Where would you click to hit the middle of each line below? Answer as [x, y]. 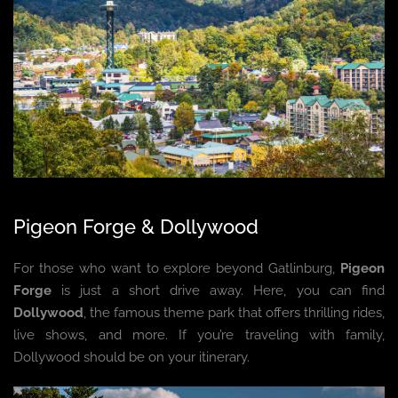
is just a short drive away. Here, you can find [218, 291]
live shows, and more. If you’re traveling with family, [199, 335]
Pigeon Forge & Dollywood [136, 227]
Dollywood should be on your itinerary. [131, 358]
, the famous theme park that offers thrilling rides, [234, 313]
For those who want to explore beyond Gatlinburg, [177, 269]
